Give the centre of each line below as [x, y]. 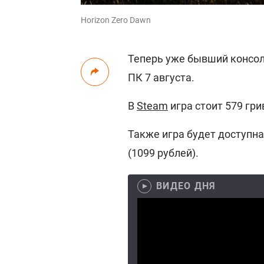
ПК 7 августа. [161, 77]
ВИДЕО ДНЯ [186, 186]
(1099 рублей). [163, 153]
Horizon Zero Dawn [116, 20]
